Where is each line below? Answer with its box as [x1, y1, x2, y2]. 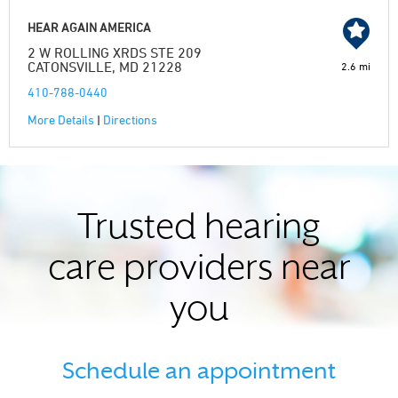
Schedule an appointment [62, 357, 336, 384]
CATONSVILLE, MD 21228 [28, 59, 182, 75]
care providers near [47, 254, 351, 287]
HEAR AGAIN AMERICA [28, 20, 151, 35]
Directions [103, 112, 157, 127]
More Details [28, 112, 94, 127]
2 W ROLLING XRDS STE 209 [28, 44, 202, 60]
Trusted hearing [77, 213, 321, 246]
